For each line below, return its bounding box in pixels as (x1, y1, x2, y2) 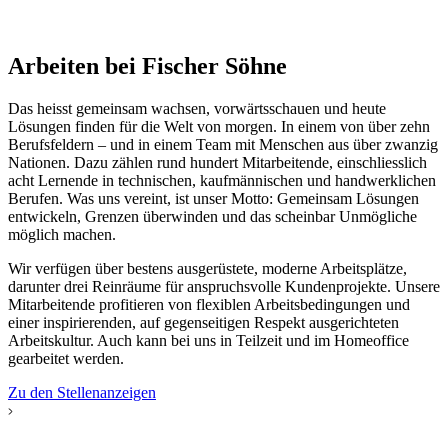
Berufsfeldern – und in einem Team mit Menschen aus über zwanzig (8, 135, 438, 153)
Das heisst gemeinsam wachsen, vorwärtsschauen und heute (8, 99, 386, 117)
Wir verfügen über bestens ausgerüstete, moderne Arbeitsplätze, (8, 259, 407, 277)
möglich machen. (8, 225, 116, 243)
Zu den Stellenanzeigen (8, 383, 156, 401)
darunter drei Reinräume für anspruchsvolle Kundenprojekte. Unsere (8, 277, 440, 295)
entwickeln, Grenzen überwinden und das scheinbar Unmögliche (8, 207, 417, 225)
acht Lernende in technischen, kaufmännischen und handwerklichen (8, 171, 436, 189)
